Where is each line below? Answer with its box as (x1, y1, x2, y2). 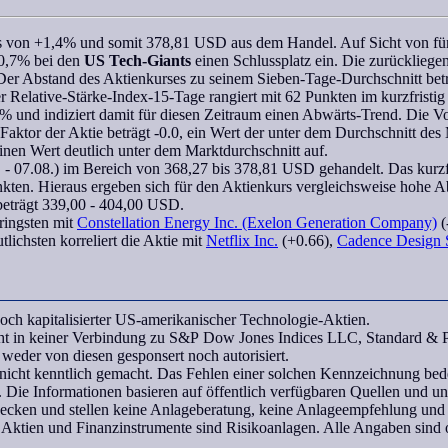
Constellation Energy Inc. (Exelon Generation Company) (77, 214, 437, 231)
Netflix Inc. (206, 232, 278, 249)
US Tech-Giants (84, 52, 191, 69)
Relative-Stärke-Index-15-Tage (10, 88, 205, 105)
